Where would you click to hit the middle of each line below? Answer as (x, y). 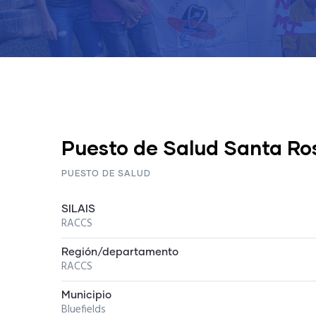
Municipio (86, 295)
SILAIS (78, 209)
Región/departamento (120, 252)
